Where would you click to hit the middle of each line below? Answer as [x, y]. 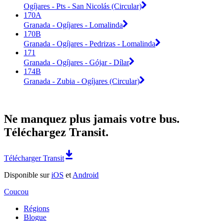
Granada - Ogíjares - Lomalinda [73, 25]
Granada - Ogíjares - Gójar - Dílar [76, 62]
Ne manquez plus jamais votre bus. [92, 119]
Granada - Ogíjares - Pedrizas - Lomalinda [90, 43]
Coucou [16, 191]
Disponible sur [28, 175]
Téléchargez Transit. [56, 132]
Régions [37, 208]
